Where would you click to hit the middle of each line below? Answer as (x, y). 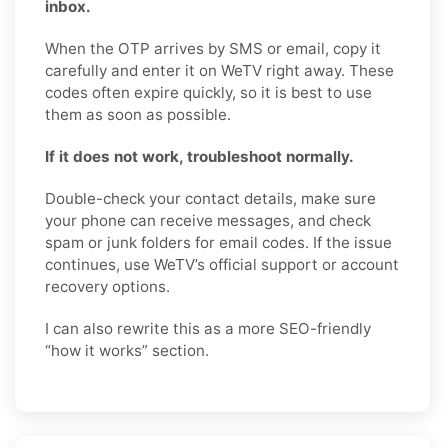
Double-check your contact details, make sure (210, 199)
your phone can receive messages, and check (208, 221)
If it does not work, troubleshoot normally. (199, 157)
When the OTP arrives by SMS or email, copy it (213, 49)
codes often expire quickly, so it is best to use (208, 93)
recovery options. (107, 287)
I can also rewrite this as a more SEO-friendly (208, 329)
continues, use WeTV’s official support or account (222, 265)
